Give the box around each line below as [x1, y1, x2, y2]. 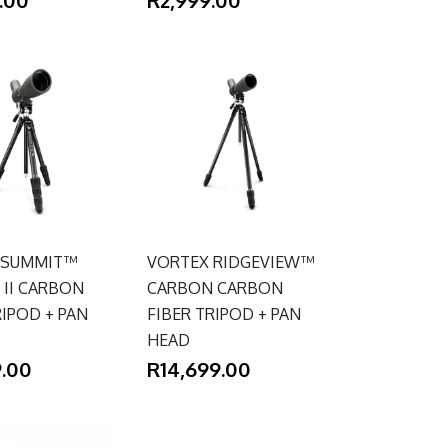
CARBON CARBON [147, 278, 284, 299]
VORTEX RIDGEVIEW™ [147, 252, 315, 273]
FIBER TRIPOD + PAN [147, 304, 302, 325]
